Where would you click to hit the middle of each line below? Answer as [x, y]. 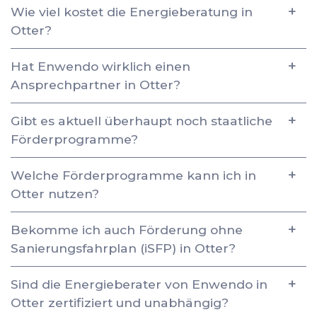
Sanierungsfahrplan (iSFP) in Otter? [123, 248]
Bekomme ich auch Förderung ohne [127, 229]
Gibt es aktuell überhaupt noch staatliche [142, 120]
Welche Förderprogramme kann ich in [133, 175]
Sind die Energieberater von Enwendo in [139, 284]
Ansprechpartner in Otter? [96, 84]
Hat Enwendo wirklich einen [100, 66]
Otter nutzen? [55, 193]
